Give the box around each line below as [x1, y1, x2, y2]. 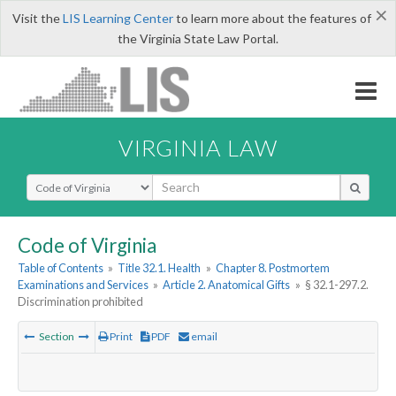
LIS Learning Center [62, 11, 173, 26]
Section [37, 330, 76, 344]
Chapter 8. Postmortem [215, 261, 330, 276]
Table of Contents [18, 261, 103, 276]
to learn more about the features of [172, 11, 371, 26]
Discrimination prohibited [18, 294, 143, 309]
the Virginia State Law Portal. [118, 31, 278, 46]
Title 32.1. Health [118, 261, 202, 276]
